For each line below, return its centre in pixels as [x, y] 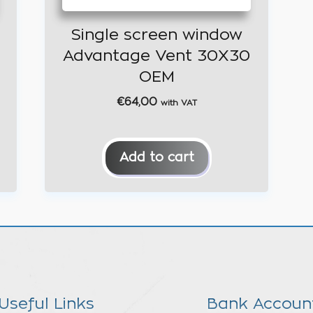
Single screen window [156, 35]
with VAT [179, 103]
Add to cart [156, 158]
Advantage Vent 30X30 [156, 56]
